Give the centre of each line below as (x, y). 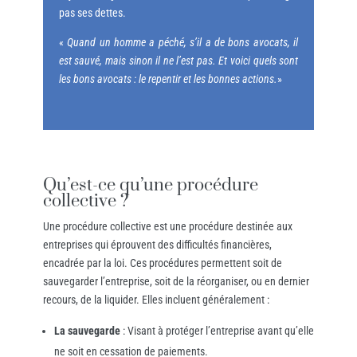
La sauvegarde (87, 331)
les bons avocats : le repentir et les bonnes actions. (168, 79)
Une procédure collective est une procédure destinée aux (167, 227)
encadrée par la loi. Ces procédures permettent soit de (162, 263)
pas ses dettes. (92, 13)
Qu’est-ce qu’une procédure (150, 186)
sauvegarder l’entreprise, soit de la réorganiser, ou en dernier (176, 282)
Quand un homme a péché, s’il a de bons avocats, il (183, 43)
